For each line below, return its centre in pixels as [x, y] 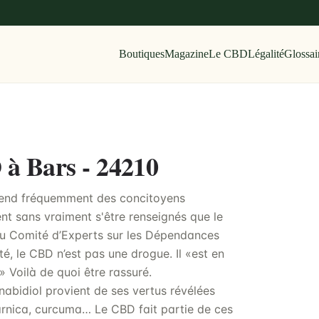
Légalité [266, 54]
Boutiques [141, 54]
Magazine [186, 54]
